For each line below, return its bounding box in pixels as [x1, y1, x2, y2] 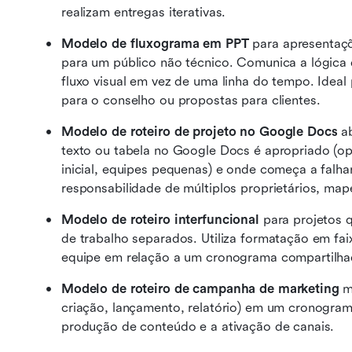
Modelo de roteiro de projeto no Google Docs [61, 124, 338, 139]
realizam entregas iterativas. [61, 5, 226, 20]
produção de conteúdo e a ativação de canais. [61, 319, 335, 334]
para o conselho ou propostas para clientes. [61, 93, 321, 108]
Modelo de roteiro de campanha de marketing [61, 281, 339, 296]
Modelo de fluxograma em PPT [61, 36, 249, 51]
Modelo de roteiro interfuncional [61, 212, 259, 227]
